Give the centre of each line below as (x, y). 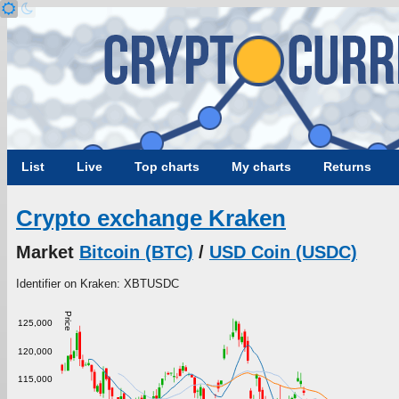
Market (48, 252)
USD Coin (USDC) (283, 252)
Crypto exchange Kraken (151, 219)
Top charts (167, 167)
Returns (347, 167)
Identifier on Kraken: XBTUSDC (98, 283)
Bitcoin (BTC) (136, 252)
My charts (261, 167)
